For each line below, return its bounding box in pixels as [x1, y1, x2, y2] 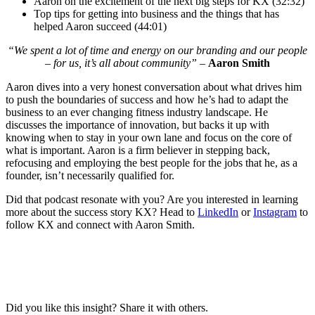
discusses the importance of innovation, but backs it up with [6, 119, 269, 131]
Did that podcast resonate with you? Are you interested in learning [6, 193, 298, 206]
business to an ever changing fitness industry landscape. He [6, 106, 268, 119]
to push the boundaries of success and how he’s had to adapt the [6, 94, 288, 106]
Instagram [253, 206, 297, 219]
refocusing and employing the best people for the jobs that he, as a [6, 157, 297, 169]
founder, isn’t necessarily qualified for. [6, 169, 174, 182]
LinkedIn [198, 206, 238, 219]
